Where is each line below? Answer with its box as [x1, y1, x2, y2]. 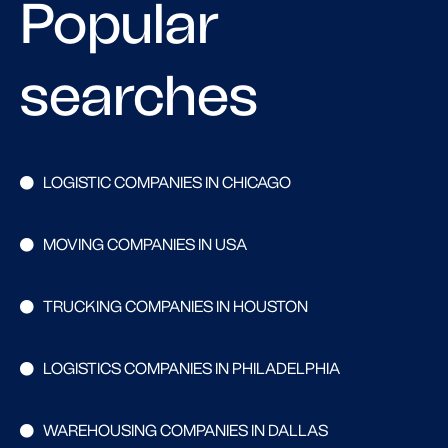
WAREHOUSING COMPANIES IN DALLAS [42, 421, 328, 440]
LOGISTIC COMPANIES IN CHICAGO [42, 173, 291, 192]
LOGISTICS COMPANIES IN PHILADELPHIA [42, 359, 340, 378]
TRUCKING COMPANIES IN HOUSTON [42, 297, 308, 316]
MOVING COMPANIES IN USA [42, 235, 247, 254]
